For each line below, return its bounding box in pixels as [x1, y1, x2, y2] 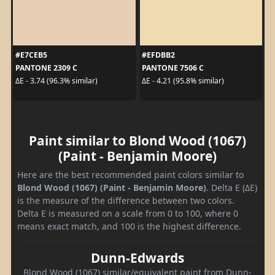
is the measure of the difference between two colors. [17, 194, 234, 206]
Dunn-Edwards [91, 249, 184, 266]
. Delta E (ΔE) [206, 181, 257, 193]
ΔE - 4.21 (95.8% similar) [142, 76, 224, 87]
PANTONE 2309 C [15, 62, 77, 73]
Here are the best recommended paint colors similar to [17, 168, 244, 180]
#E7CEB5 [15, 49, 47, 60]
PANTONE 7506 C [142, 62, 204, 73]
